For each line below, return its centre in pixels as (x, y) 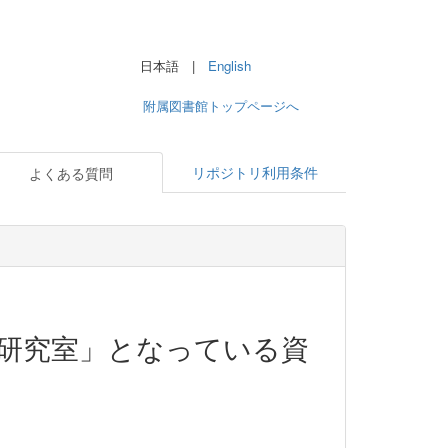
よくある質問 (70, 173)
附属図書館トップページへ (221, 105)
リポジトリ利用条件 (254, 172)
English (229, 65)
